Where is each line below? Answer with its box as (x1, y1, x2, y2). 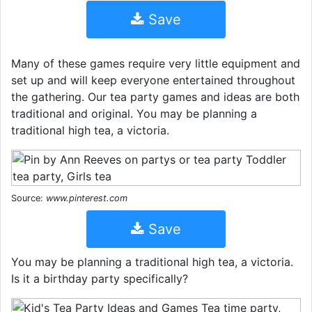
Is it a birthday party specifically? (11, 271, 188, 286)
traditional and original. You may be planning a (11, 106, 257, 120)
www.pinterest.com (46, 192, 127, 203)
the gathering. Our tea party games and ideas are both (11, 89, 299, 104)
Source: (11, 192, 46, 203)
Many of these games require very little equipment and (11, 56, 300, 70)
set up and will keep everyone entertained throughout (11, 72, 295, 87)
